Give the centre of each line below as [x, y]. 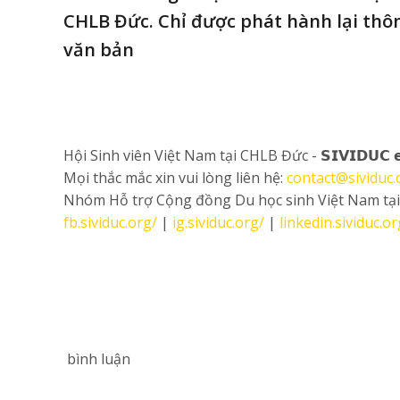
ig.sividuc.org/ [218, 222]
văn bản [99, 50]
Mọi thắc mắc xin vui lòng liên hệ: [175, 178]
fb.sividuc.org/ [110, 222]
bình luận [97, 359]
